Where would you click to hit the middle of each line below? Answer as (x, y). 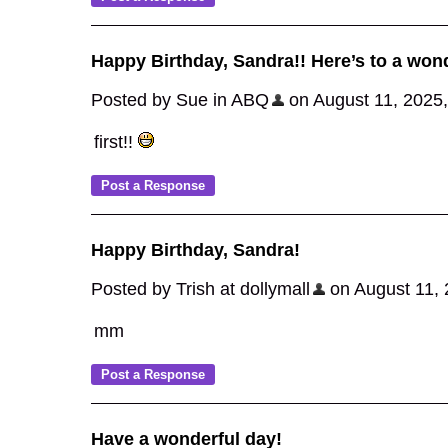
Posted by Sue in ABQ (180, 100)
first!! (116, 142)
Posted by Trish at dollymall (200, 289)
